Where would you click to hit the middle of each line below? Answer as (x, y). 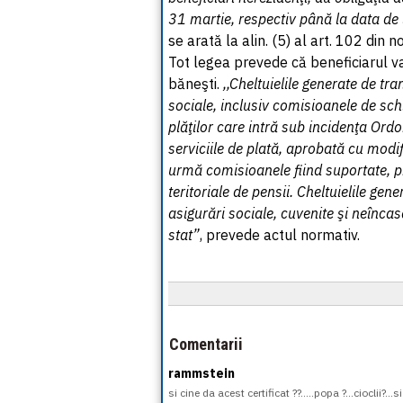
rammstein (201, 373)
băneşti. (196, 84)
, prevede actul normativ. (280, 235)
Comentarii (206, 344)
